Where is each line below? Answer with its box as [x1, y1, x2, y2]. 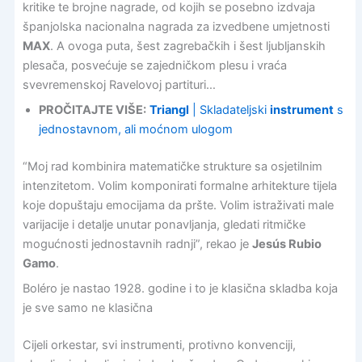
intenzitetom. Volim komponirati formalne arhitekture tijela [22, 179, 337, 194]
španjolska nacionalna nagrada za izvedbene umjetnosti [22, 19, 330, 34]
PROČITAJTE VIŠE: [38, 103, 146, 118]
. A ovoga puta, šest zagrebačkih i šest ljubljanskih [49, 38, 326, 53]
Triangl [149, 103, 189, 118]
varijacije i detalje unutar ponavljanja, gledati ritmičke [22, 217, 305, 233]
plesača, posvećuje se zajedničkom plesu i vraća [22, 57, 287, 73]
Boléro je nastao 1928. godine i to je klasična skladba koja [22, 281, 338, 297]
